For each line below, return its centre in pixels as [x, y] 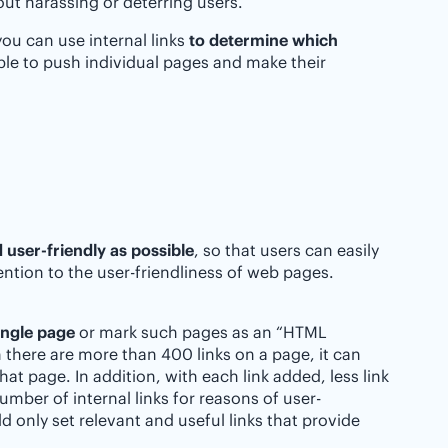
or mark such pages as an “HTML [201, 332]
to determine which [263, 40]
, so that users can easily [286, 250]
